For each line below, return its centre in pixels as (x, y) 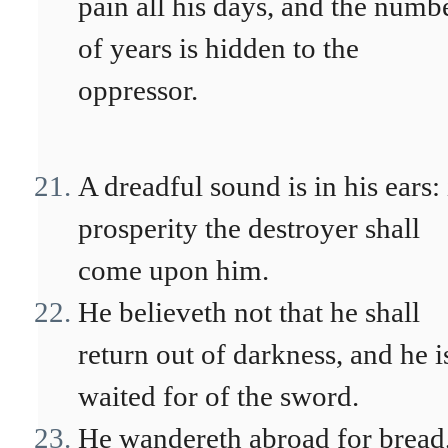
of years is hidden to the (218, 48)
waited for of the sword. (218, 396)
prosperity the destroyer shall (249, 228)
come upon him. (173, 270)
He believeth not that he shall (249, 312)
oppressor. (138, 90)
